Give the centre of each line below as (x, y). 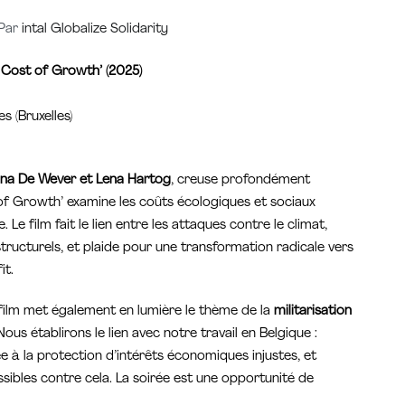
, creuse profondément (240, 181)
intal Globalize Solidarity (95, 30)
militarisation (313, 312)
